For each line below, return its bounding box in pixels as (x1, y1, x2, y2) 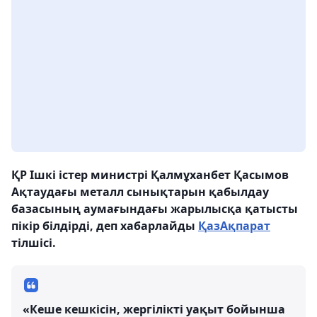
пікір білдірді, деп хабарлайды (11, 218, 198, 234)
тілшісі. (11, 235, 56, 251)
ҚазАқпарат (198, 218, 270, 234)
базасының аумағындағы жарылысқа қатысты (11, 201, 298, 217)
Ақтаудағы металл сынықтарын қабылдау (11, 184, 269, 200)
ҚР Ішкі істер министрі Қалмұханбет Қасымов (11, 167, 289, 183)
